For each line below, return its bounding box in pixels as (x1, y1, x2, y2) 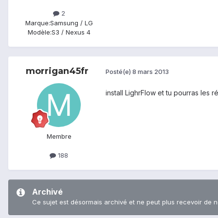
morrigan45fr (25, 65, 89, 76)
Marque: (25, 18, 50, 27)
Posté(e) (106, 68, 132, 76)
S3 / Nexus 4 (51, 28, 91, 36)
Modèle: (27, 28, 52, 36)
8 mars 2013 (132, 68, 169, 76)
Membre (46, 132, 72, 140)
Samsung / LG (50, 18, 93, 27)
